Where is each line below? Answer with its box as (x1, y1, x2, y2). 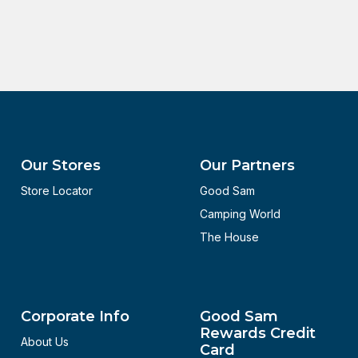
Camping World (200, 207, 280, 221)
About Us (21, 335, 69, 348)
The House (200, 230, 259, 244)
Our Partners (200, 157, 295, 174)
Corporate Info (21, 308, 129, 325)
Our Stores (21, 157, 101, 174)
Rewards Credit (200, 324, 316, 342)
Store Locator (21, 184, 93, 197)
